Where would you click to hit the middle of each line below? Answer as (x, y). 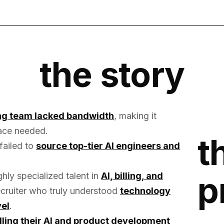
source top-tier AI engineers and (108, 145)
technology (145, 190)
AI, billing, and (132, 175)
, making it (135, 115)
